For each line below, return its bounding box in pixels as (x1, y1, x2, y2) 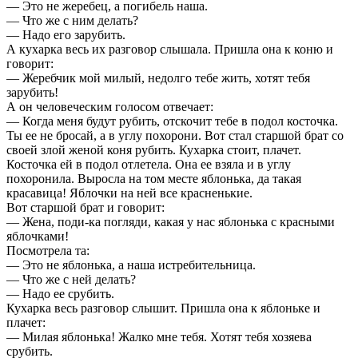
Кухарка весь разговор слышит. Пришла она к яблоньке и (6, 300, 320, 315)
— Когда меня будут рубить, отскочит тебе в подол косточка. (6, 113, 338, 128)
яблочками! (6, 229, 69, 243)
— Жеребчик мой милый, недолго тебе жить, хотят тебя (6, 70, 310, 85)
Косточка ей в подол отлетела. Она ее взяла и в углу (6, 157, 291, 171)
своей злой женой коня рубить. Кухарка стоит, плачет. (6, 142, 301, 157)
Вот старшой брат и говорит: (6, 200, 165, 214)
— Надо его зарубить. (6, 27, 125, 42)
